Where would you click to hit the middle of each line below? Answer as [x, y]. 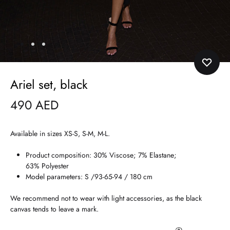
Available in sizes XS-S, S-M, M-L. [60, 134]
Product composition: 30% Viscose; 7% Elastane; [101, 155]
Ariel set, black [49, 85]
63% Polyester [47, 166]
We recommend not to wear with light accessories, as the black [106, 198]
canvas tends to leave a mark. [54, 209]
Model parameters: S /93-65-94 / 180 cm [89, 177]
